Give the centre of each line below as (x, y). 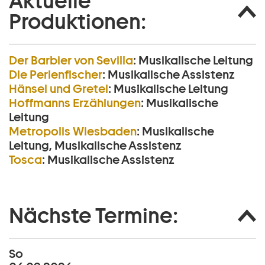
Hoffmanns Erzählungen (75, 103)
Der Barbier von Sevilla (71, 61)
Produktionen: (77, 22)
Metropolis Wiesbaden (73, 132)
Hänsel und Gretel (59, 89)
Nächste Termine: (93, 216)
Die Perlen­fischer (56, 75)
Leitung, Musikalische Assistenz (95, 146)
